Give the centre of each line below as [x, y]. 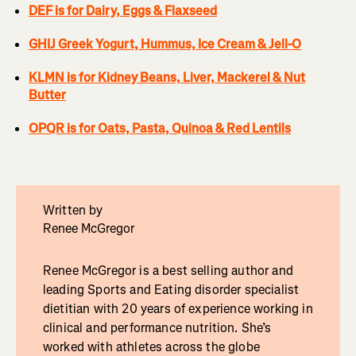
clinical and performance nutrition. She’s [157, 328]
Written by [73, 211]
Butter [47, 95]
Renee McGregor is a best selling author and [168, 271]
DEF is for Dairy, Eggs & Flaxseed [123, 11]
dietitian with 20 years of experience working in [178, 309]
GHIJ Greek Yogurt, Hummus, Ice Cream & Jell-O [165, 44]
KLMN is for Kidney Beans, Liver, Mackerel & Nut [167, 78]
